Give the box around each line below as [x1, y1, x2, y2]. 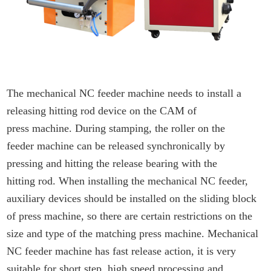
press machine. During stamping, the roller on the [7, 122, 226, 135]
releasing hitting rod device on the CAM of [7, 105, 197, 117]
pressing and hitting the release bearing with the [7, 157, 218, 170]
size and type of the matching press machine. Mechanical [7, 227, 259, 240]
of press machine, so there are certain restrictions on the [7, 210, 253, 223]
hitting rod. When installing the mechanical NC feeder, [7, 175, 249, 188]
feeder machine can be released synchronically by [7, 140, 226, 152]
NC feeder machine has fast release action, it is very [7, 245, 237, 258]
